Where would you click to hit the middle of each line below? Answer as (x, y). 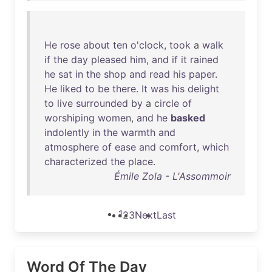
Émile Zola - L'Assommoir (172, 176)
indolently (67, 132)
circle (167, 103)
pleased (109, 59)
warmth (138, 132)
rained (204, 59)
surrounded (102, 103)
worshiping (70, 118)
